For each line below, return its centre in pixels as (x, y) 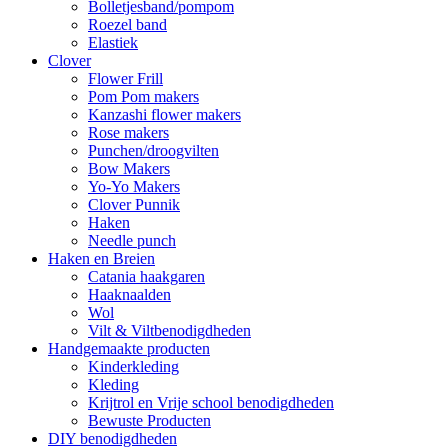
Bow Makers (129, 168)
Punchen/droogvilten (153, 150)
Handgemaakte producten (129, 348)
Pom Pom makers (143, 96)
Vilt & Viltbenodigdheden (169, 330)
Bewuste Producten (149, 420)
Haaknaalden (129, 294)
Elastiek (113, 42)
